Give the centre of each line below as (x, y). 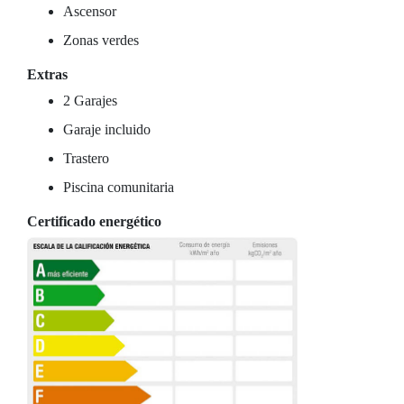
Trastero (86, 158)
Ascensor (90, 11)
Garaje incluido (107, 129)
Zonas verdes (101, 40)
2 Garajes (90, 101)
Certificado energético (94, 221)
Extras (47, 74)
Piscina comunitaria (119, 187)
